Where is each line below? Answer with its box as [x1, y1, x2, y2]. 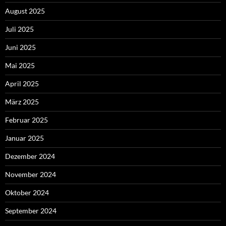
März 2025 [5, 97, 39, 106]
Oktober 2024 [5, 188, 49, 197]
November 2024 [5, 170, 56, 179]
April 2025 [5, 79, 39, 88]
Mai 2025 [5, 61, 35, 70]
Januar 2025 [5, 134, 44, 143]
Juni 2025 [5, 43, 36, 52]
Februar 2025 [5, 116, 48, 125]
